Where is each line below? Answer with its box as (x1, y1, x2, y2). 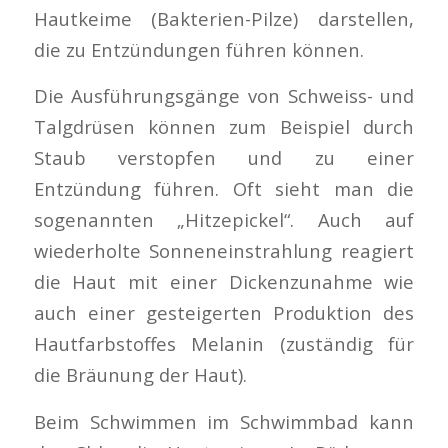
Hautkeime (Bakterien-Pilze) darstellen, (33, 5, 415, 31)
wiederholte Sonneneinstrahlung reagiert (33, 238, 415, 264)
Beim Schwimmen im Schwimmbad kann (33, 408, 415, 434)
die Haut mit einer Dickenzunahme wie (33, 269, 415, 295)
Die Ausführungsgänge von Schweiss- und (33, 83, 415, 109)
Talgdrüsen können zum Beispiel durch (33, 114, 415, 140)
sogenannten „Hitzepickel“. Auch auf (33, 207, 415, 233)
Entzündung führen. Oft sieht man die (33, 176, 415, 202)
